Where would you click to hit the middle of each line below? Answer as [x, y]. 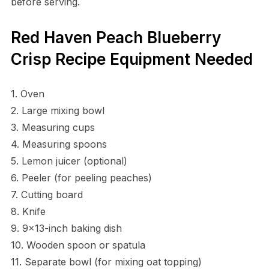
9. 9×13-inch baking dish [66, 228]
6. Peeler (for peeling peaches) [81, 177]
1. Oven [27, 93]
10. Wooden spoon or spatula [78, 245]
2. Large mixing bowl [57, 110]
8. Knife [28, 211]
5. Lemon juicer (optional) [69, 161]
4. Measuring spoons [59, 144]
